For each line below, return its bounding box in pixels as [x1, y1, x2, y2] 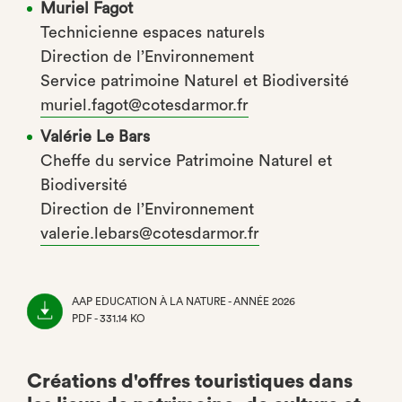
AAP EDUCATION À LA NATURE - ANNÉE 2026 [72, 296, 295, 307]
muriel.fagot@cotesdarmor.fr [40, 97, 249, 113]
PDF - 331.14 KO [72, 313, 145, 324]
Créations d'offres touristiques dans [27, 371, 353, 391]
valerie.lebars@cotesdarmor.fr [40, 225, 259, 241]
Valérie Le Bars [40, 128, 150, 144]
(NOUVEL [72, 330, 119, 341]
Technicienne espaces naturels [40, 24, 265, 40]
